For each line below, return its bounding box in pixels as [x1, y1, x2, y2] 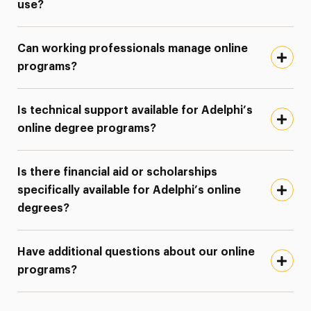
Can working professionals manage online [17, 42, 249, 54]
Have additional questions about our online [17, 246, 255, 258]
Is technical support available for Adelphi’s [17, 104, 253, 116]
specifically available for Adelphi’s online [17, 184, 242, 196]
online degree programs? [17, 122, 157, 134]
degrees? [17, 202, 70, 214]
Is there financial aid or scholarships [17, 166, 218, 178]
